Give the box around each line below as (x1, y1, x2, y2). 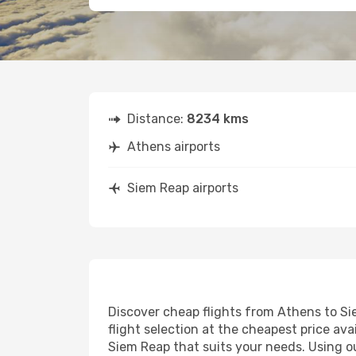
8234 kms (187, 111, 249, 126)
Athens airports (127, 139, 220, 154)
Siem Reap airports (127, 180, 238, 195)
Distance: (127, 111, 187, 126)
